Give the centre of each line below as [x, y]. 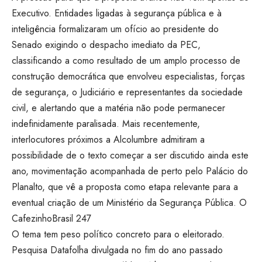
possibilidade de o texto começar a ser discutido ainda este [130, 156]
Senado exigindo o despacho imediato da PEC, [106, 45]
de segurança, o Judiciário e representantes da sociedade [127, 92]
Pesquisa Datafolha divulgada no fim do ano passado [117, 250]
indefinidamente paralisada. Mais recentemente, [106, 124]
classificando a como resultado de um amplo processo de [126, 61]
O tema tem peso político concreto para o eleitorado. [118, 235]
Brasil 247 [72, 219]
